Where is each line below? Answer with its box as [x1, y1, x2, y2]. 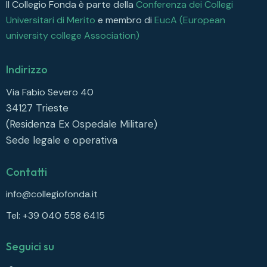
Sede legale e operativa [6, 133, 117, 147]
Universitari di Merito [6, 13, 95, 26]
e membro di [95, 13, 154, 26]
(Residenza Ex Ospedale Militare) [6, 117, 157, 131]
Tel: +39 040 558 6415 [6, 209, 105, 222]
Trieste [36, 101, 69, 115]
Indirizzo [6, 63, 48, 77]
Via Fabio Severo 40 [6, 86, 94, 99]
